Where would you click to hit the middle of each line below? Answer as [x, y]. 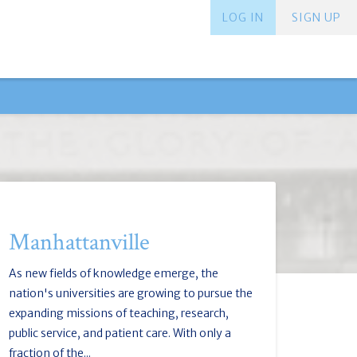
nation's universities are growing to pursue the [130, 293]
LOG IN [243, 18]
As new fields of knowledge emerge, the [113, 273]
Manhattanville [79, 243]
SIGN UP [316, 18]
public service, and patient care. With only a [120, 333]
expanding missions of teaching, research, [118, 313]
